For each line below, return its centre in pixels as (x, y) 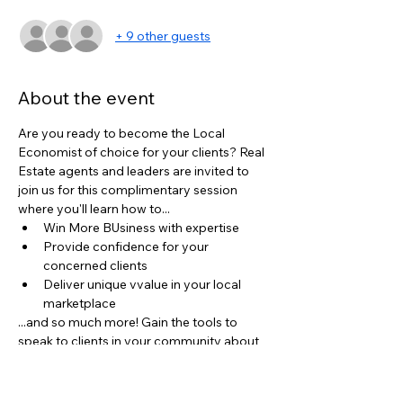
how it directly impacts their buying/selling (142, 379)
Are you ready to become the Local (123, 133)
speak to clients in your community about (140, 341)
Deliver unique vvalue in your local (143, 284)
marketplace (80, 303)
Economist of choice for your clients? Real (143, 152)
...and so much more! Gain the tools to (129, 322)
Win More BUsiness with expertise (141, 228)
